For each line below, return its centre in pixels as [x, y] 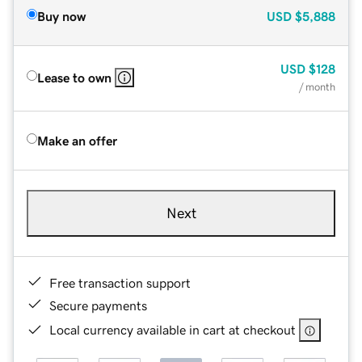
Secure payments [98, 305]
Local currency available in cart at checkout [173, 329]
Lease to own [74, 77]
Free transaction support [120, 282]
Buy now [61, 16]
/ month [317, 86]
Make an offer [77, 140]
